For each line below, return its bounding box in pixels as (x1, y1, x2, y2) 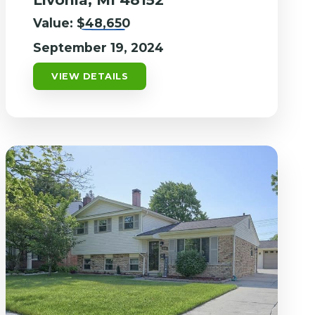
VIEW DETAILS (51, 71, 129, 82)
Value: (33, 15, 77, 31)
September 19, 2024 (33, 40, 165, 56)
